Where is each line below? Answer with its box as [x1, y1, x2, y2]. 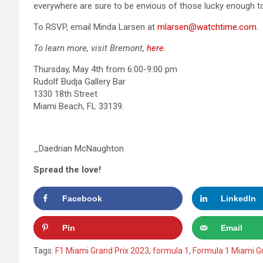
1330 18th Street [33, 89, 97, 99]
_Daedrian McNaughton [33, 143, 124, 154]
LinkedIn [220, 194, 256, 203]
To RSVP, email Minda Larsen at [33, 22, 157, 32]
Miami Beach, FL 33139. [33, 101, 124, 112]
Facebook [62, 194, 102, 203]
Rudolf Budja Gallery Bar [33, 76, 126, 87]
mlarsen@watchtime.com [157, 22, 257, 32]
